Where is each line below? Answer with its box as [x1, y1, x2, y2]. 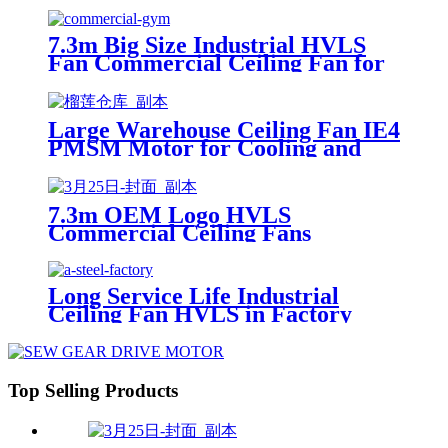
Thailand [48, 170, 141, 197]
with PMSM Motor [48, 319, 245, 346]
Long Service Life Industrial [48, 283, 339, 310]
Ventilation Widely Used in [48, 152, 323, 179]
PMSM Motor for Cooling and [48, 134, 361, 161]
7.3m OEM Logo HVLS [48, 201, 291, 228]
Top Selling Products [8, 380, 178, 402]
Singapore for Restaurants [48, 237, 318, 264]
